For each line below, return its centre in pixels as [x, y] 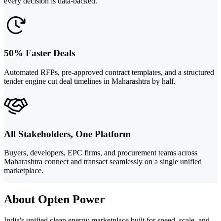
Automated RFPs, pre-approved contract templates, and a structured [109, 72]
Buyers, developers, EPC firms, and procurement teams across [101, 153]
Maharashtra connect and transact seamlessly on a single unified [103, 162]
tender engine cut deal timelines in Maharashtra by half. [90, 81]
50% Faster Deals [39, 53]
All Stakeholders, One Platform [67, 134]
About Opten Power [55, 200]
